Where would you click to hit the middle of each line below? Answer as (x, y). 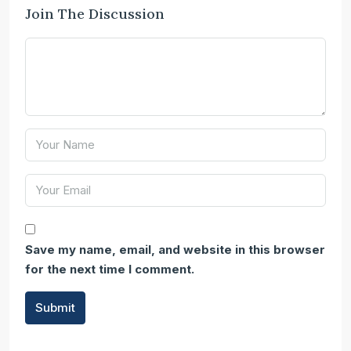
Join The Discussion (95, 13)
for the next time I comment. (110, 269)
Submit (55, 307)
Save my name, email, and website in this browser (175, 249)
